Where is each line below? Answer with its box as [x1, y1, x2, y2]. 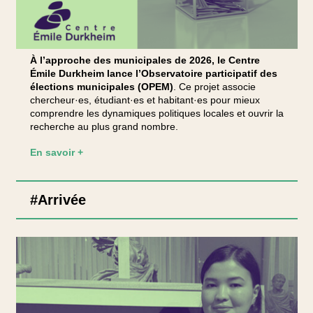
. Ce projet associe [173, 81, 256, 92]
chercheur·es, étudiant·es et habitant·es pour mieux [29, 94, 260, 105]
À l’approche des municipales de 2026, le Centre [29, 54, 260, 66]
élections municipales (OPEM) [29, 81, 173, 92]
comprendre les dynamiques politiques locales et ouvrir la [29, 108, 284, 119]
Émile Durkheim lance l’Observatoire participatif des [29, 68, 277, 79]
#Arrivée [29, 192, 86, 208]
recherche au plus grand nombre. [29, 121, 178, 132]
